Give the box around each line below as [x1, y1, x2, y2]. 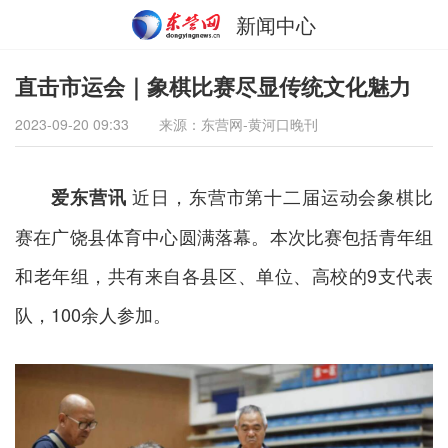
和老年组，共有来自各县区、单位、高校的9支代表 [15, 262, 433, 288]
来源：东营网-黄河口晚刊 [159, 114, 318, 134]
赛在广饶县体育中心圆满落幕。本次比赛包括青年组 [15, 223, 433, 249]
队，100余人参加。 [15, 301, 171, 327]
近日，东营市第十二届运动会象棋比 [126, 183, 434, 209]
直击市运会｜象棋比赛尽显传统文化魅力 [15, 70, 411, 102]
